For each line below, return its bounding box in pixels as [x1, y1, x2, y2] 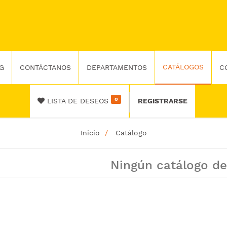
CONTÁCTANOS [19, 63, 71, 71]
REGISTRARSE [137, 97, 187, 105]
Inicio [80, 129, 100, 137]
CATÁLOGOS [162, 63, 204, 71]
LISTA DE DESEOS [45, 97, 111, 105]
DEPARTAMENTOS [86, 63, 147, 71]
